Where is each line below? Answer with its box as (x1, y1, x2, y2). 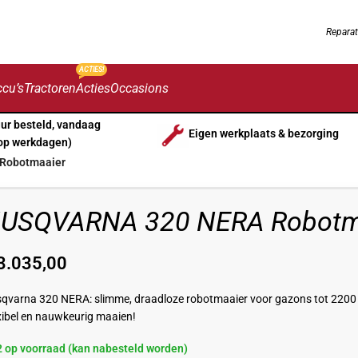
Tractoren (24, 80, 76, 96)
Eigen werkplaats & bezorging (188, 127, 339, 140)
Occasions (110, 80, 169, 96)
